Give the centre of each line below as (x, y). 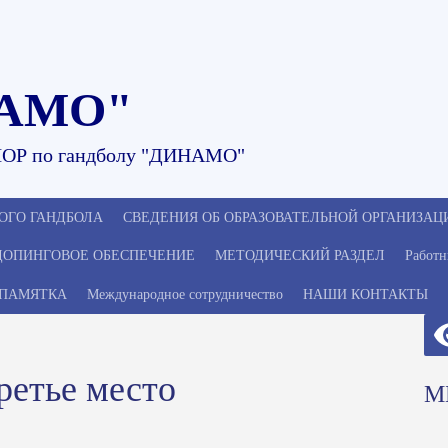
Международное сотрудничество (185, 294)
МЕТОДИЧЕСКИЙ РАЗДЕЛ (300, 256)
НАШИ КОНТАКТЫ (365, 294)
